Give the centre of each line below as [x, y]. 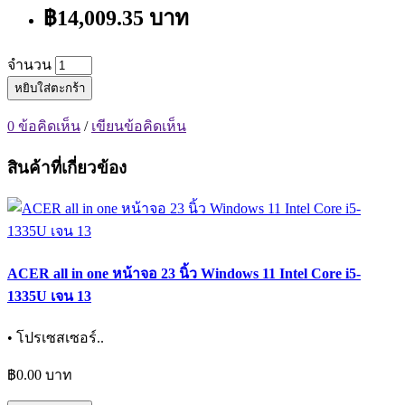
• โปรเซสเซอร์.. [56, 337]
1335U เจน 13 [49, 296]
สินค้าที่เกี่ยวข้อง [67, 167]
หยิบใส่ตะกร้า [50, 88]
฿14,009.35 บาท [116, 18]
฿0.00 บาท [40, 374]
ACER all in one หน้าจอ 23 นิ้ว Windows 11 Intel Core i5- [184, 273]
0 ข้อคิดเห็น [44, 126]
